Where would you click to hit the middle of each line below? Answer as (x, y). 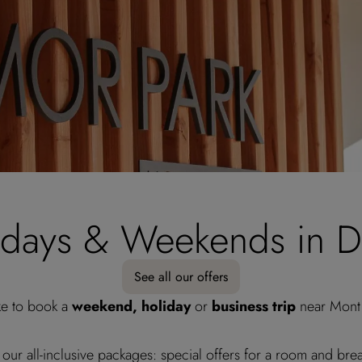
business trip (254, 306)
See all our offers (181, 277)
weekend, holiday (131, 306)
